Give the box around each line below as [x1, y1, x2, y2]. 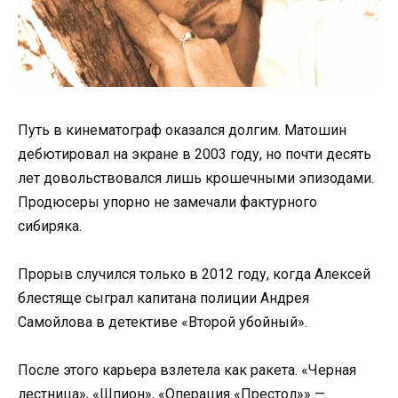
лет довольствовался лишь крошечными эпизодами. [18, 169, 374, 187]
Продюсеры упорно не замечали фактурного [18, 193, 317, 211]
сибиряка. [18, 217, 82, 235]
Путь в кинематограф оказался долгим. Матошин [18, 121, 346, 139]
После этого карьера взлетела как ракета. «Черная [18, 362, 356, 379]
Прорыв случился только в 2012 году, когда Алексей [18, 266, 370, 283]
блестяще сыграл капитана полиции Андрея [18, 290, 309, 307]
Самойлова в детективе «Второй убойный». [18, 314, 307, 331]
